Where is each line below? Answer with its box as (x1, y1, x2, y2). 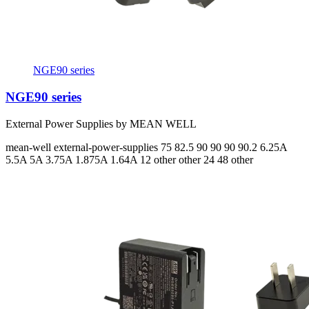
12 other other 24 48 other (140, 153, 253, 166)
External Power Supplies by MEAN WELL (6, 117, 197, 130)
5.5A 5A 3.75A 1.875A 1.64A (6, 153, 140, 166)
